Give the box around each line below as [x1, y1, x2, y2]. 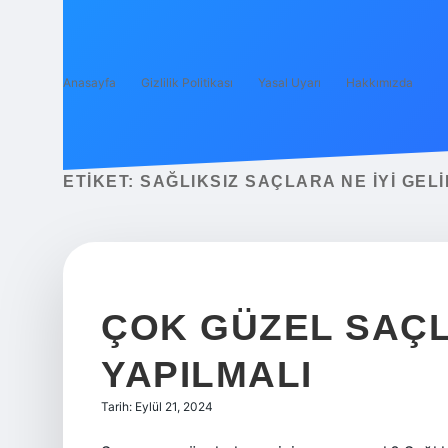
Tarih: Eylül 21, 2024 [101, 399, 213, 414]
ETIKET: [63, 173, 140, 190]
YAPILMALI [101, 354, 313, 395]
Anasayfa [63, 75, 116, 90]
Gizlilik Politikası [141, 75, 233, 90]
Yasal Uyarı [258, 75, 321, 90]
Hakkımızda [346, 75, 413, 90]
